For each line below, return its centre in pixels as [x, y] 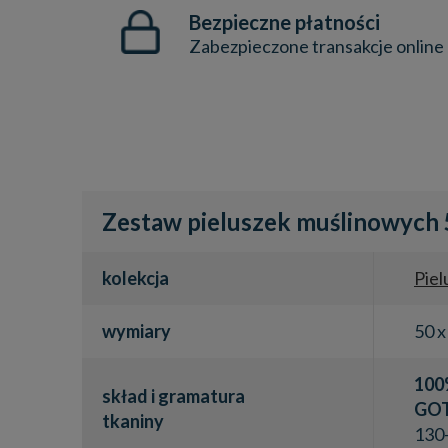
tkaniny [133, 421]
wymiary [136, 331]
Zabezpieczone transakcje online [317, 46]
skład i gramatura [173, 396]
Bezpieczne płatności [285, 22]
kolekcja [135, 278]
